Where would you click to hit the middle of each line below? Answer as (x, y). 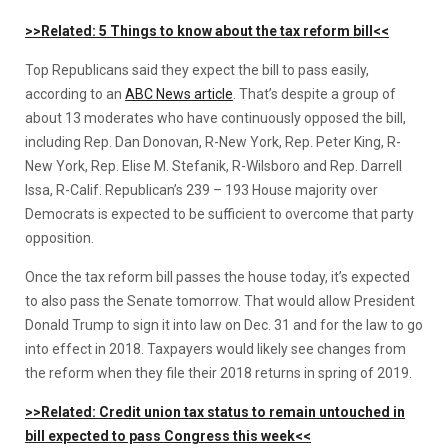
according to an (75, 93)
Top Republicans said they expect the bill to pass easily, (197, 69)
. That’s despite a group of (314, 93)
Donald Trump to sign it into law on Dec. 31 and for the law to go (224, 324)
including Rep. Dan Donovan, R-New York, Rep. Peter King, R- (213, 141)
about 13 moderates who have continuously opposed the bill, (215, 117)
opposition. (59, 237)
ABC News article (179, 93)
